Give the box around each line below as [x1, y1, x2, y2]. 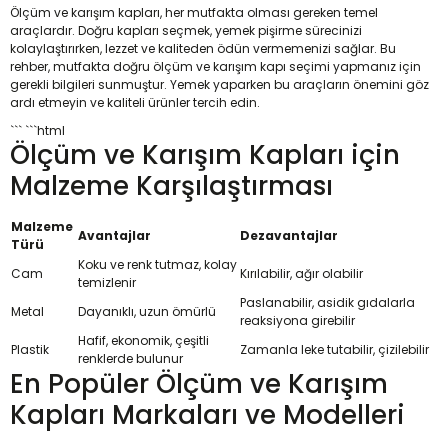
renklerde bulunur [78, 350, 183, 367]
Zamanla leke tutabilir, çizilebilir [240, 341, 429, 358]
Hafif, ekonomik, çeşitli [78, 332, 209, 349]
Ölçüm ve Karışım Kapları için [10, 137, 400, 173]
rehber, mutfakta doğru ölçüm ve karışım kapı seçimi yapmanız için [10, 58, 421, 75]
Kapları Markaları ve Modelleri [10, 397, 405, 433]
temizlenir [78, 274, 136, 291]
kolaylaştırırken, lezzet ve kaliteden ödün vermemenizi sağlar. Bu [10, 40, 396, 57]
